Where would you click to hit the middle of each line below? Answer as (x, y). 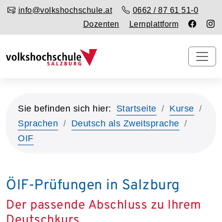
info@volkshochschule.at (65, 10)
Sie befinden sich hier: (65, 108)
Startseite (136, 108)
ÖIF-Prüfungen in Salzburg (93, 186)
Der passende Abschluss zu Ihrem (104, 205)
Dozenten (101, 24)
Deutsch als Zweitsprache (125, 123)
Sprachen (38, 123)
